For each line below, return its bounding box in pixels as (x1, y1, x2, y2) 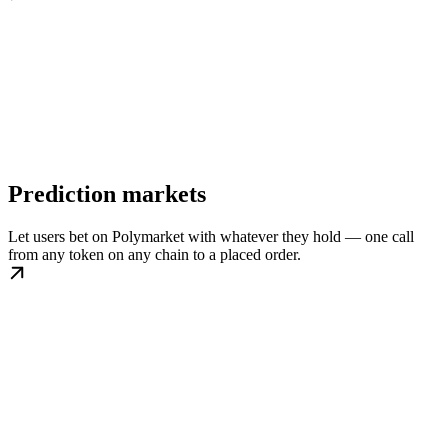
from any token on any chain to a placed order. (8, 245, 301, 263)
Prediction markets (8, 180, 206, 207)
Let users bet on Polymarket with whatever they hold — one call (8, 227, 414, 245)
